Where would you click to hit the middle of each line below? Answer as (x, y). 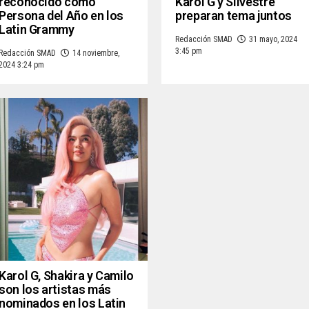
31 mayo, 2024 (273, 40)
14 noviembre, (96, 53)
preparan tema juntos (233, 16)
